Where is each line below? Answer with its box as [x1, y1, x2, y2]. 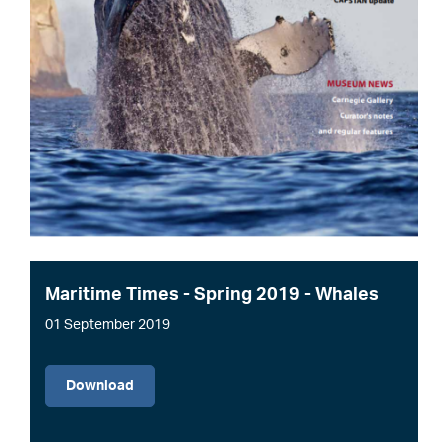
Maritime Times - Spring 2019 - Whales [45, 286, 379, 305]
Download [66, 379, 134, 394]
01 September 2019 [45, 318, 170, 333]
